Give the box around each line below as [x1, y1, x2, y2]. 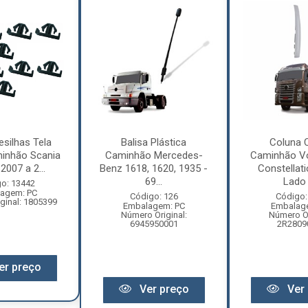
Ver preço [136, 283, 189, 296]
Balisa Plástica [121, 136, 187, 149]
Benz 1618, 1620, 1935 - [100, 162, 208, 175]
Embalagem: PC [122, 201, 185, 212]
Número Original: [120, 210, 187, 221]
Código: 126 [129, 191, 178, 202]
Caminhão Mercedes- [104, 149, 203, 162]
